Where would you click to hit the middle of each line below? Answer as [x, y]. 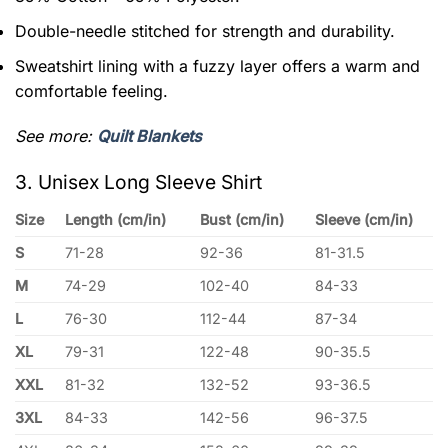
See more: [56, 136]
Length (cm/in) [116, 219]
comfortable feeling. [91, 90]
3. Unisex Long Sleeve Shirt [138, 182]
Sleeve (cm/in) [364, 219]
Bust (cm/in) [242, 219]
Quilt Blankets [149, 136]
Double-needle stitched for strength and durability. [205, 30]
